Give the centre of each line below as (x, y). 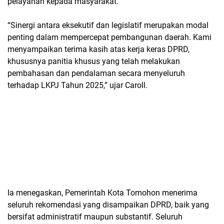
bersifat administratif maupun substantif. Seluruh (95, 217)
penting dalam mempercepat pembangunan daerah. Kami (109, 37)
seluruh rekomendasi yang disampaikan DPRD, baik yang (108, 205)
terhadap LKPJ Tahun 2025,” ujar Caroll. (77, 85)
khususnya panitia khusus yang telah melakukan (94, 61)
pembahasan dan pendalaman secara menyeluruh (96, 73)
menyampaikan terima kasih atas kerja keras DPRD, (98, 49)
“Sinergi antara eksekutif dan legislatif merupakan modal (108, 25)
